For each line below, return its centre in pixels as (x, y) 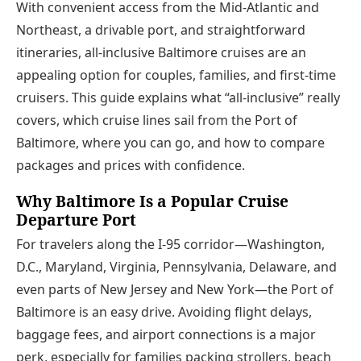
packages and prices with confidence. (131, 166)
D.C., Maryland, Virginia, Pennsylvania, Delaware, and (176, 267)
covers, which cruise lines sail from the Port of (157, 120)
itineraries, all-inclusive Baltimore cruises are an (161, 53)
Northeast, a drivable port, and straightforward (161, 30)
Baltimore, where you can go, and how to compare (170, 143)
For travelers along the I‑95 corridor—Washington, (170, 245)
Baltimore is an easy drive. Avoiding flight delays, (164, 312)
